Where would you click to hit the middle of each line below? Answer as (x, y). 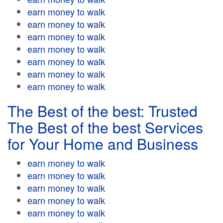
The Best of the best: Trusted (103, 111)
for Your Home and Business (103, 144)
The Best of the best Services (105, 127)
